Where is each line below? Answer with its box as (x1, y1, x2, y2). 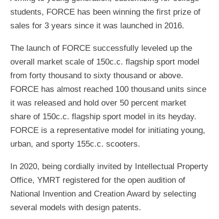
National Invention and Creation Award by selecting (10, 189, 196, 198)
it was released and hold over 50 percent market (10, 98, 186, 107)
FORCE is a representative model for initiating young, (10, 126, 205, 134)
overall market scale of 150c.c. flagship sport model (10, 57, 199, 66)
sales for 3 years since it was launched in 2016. (10, 21, 184, 30)
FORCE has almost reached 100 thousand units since (10, 85, 206, 93)
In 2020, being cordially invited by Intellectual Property (10, 162, 208, 171)
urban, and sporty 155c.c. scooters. (10, 139, 140, 148)
